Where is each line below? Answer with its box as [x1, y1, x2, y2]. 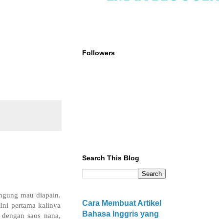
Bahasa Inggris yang [82, 209, 159, 218]
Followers [82, 48, 115, 57]
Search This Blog [82, 153, 139, 162]
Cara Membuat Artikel [82, 198, 161, 207]
